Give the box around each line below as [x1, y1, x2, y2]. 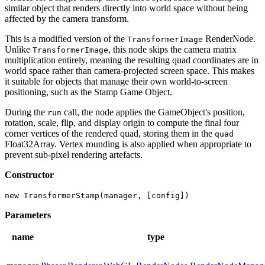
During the [5, 106, 47, 117]
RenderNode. [203, 33, 256, 44]
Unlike [5, 44, 33, 54]
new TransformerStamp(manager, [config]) [5, 190, 189, 200]
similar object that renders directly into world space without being [5, 2, 248, 13]
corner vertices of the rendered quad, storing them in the [5, 128, 215, 138]
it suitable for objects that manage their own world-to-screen [5, 76, 228, 86]
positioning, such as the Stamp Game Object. [5, 86, 172, 97]
